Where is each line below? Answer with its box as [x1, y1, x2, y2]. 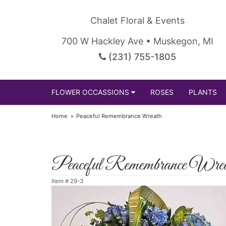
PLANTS [189, 88, 217, 96]
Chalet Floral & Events [90, 15, 185, 26]
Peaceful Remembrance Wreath [76, 112, 162, 120]
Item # [51, 178, 70, 185]
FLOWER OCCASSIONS [51, 88, 129, 96]
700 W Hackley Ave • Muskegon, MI [61, 36, 213, 46]
